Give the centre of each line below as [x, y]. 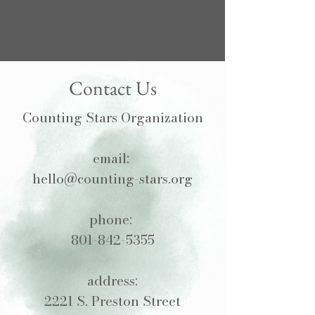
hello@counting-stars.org [112, 179]
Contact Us [112, 88]
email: [112, 159]
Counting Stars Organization [112, 118]
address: [112, 281]
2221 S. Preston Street [112, 301]
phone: [112, 220]
